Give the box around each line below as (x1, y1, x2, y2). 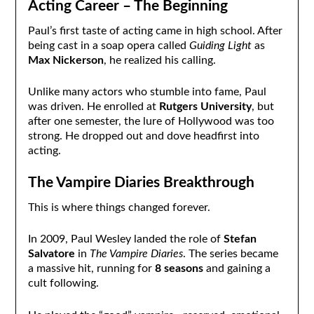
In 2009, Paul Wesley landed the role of (27, 233, 224, 245)
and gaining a (203, 263, 271, 275)
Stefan (223, 233, 257, 245)
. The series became (182, 248, 278, 260)
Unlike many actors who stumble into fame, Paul (27, 86, 266, 98)
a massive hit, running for (27, 263, 155, 275)
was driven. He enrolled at (27, 101, 159, 113)
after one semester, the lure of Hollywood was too (27, 116, 274, 128)
